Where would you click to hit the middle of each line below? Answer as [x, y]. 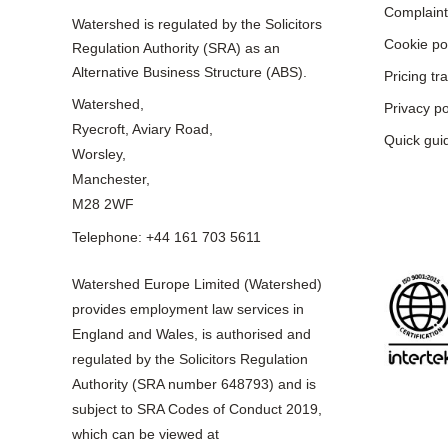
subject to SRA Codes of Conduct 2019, [196, 409]
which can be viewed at [145, 434]
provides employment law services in [187, 309]
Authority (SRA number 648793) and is [193, 384]
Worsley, [98, 154]
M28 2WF [102, 204]
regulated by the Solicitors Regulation [189, 359]
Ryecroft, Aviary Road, [142, 129]
